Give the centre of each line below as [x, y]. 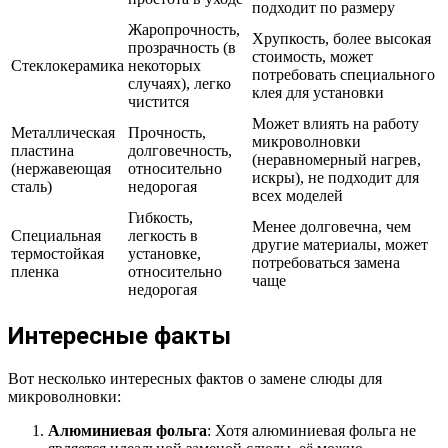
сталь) [31, 187]
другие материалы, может [340, 245]
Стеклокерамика [67, 66]
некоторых [164, 66]
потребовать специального [343, 75]
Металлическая [63, 133]
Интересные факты [119, 336]
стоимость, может [312, 57]
